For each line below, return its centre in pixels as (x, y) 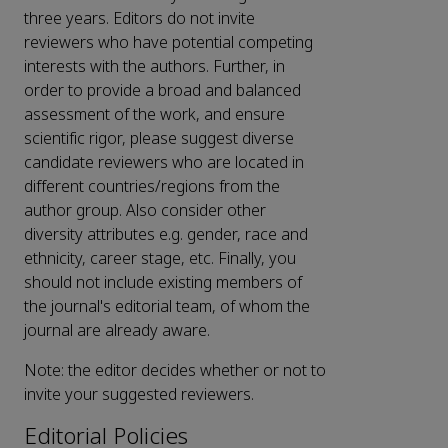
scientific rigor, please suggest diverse (159, 139)
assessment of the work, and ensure (154, 115)
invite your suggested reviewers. (139, 395)
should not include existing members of (163, 283)
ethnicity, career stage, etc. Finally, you (160, 259)
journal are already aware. (117, 331)
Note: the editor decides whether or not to (175, 371)
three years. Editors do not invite (139, 19)
